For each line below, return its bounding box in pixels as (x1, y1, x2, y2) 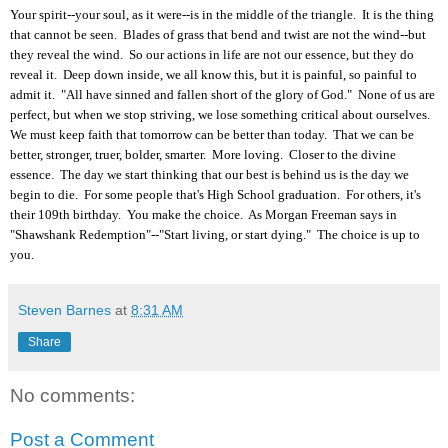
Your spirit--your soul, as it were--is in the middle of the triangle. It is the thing (10, 7, 434, 23)
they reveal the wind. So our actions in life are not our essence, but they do (10, 47, 414, 63)
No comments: (10, 385, 135, 407)
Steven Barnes (18, 302, 111, 319)
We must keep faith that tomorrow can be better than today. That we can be (10, 127, 414, 143)
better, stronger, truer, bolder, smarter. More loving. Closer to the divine (10, 147, 396, 163)
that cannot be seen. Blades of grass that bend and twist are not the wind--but (10, 27, 426, 43)
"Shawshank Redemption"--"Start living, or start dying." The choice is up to (10, 227, 420, 243)
